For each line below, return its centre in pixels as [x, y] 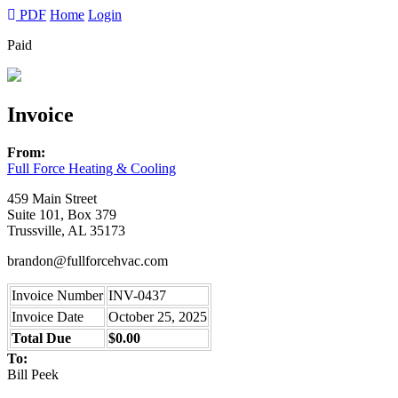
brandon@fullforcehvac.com [88, 260]
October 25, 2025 [158, 316]
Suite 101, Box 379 [62, 214]
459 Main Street [52, 198]
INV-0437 [137, 295]
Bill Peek [33, 374]
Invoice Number [57, 295]
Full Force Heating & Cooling [92, 168]
